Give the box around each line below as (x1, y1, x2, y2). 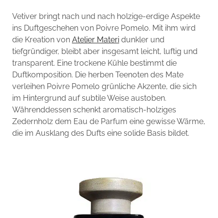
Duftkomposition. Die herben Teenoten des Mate (12, 70, 183, 79)
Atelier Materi (72, 35, 119, 44)
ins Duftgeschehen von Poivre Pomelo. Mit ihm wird (12, 23, 196, 33)
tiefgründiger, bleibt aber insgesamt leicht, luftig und (12, 46, 198, 56)
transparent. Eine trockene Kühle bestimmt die (12, 58, 177, 68)
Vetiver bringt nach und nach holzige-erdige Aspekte (12, 11, 200, 21)
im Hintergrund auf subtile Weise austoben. (12, 93, 166, 103)
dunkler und (119, 35, 164, 44)
